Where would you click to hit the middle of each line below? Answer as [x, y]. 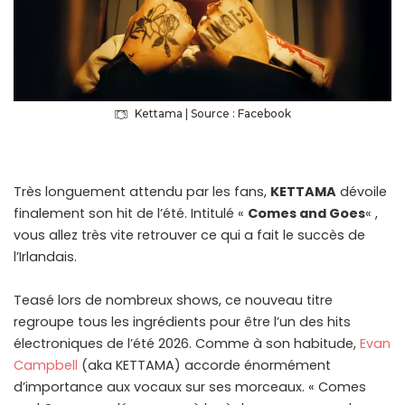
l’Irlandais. [45, 257]
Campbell [47, 366]
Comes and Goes [306, 214]
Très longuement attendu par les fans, [142, 192]
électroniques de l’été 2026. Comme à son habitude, [187, 344]
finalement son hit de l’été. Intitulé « [131, 214]
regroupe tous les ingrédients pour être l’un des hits [182, 322]
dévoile [362, 192]
